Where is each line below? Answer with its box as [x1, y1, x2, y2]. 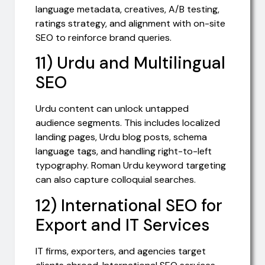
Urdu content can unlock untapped [35, 102, 189, 115]
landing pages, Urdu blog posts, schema [35, 131, 207, 144]
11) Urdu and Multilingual [35, 52, 225, 75]
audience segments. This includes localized [35, 117, 220, 130]
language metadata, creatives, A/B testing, [35, 2, 219, 15]
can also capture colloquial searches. [35, 173, 196, 186]
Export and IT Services [35, 214, 209, 236]
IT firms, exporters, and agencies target [35, 244, 206, 257]
